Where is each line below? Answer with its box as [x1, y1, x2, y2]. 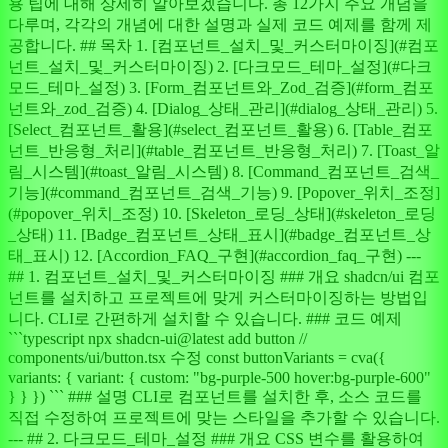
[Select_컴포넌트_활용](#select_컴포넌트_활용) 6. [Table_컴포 [8, 121, 433, 139]
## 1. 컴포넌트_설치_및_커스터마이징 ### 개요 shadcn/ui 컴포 [8, 268, 440, 286]
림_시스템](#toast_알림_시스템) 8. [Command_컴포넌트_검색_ [8, 163, 439, 181]
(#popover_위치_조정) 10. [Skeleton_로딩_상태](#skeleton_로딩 [8, 205, 436, 223]
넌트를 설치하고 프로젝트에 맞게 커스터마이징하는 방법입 [8, 289, 428, 307]
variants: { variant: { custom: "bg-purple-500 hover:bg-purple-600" [8, 369, 431, 387]
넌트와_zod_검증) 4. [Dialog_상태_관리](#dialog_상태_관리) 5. [8, 100, 438, 118]
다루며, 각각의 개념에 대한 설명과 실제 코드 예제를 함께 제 [8, 16, 432, 34]
